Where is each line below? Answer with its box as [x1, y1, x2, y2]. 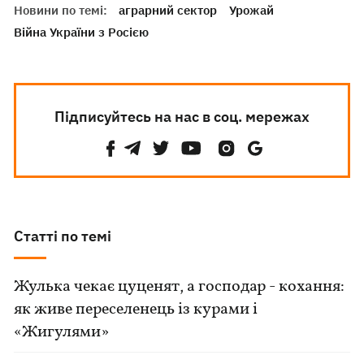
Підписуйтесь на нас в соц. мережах [54, 107, 310, 127]
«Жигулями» [14, 321, 110, 344]
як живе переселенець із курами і [14, 298, 258, 322]
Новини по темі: [14, 2, 108, 19]
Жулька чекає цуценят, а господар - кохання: [14, 275, 345, 299]
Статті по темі [14, 227, 112, 246]
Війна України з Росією [14, 24, 149, 41]
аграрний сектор [119, 2, 218, 19]
